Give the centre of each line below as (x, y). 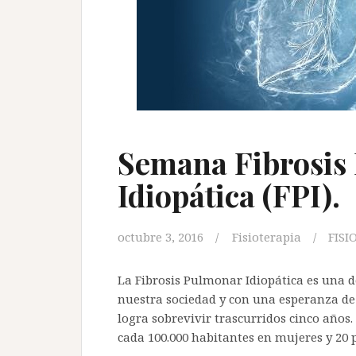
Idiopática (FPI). (229, 195)
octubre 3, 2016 (161, 237)
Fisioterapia (267, 237)
